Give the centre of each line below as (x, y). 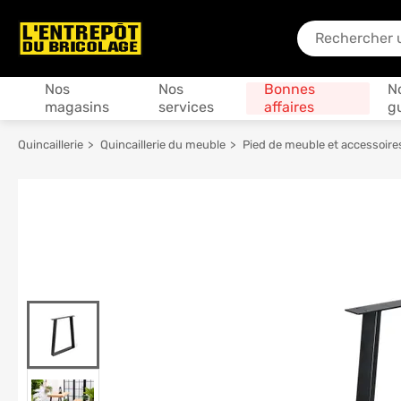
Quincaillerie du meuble (163, 145)
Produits (216, 38)
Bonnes (290, 89)
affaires (289, 107)
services (186, 107)
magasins (77, 107)
